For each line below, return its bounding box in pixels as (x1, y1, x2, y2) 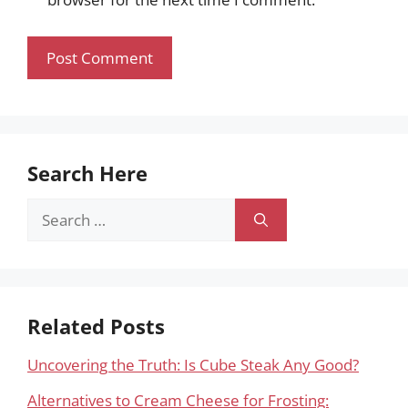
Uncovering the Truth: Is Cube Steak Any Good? (27, 354, 359, 375)
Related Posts (27, 312, 165, 340)
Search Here (27, 159, 148, 187)
